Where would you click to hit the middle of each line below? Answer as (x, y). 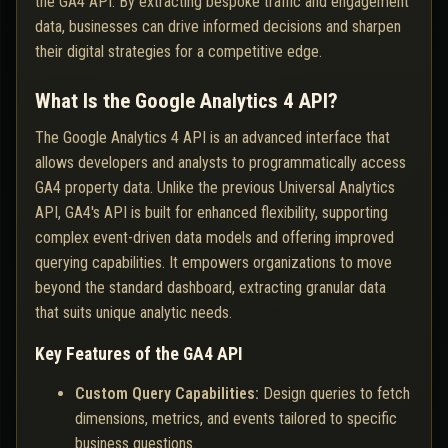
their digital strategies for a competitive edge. (178, 52)
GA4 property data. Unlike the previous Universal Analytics (215, 188)
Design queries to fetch (336, 394)
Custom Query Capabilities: (169, 394)
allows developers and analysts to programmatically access (220, 163)
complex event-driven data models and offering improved (214, 238)
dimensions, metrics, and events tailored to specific (236, 419)
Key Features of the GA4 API (139, 354)
